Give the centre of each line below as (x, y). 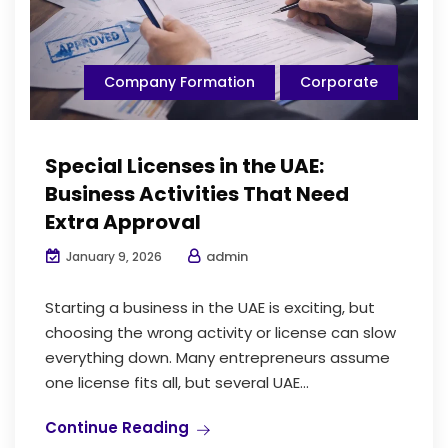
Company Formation (179, 82)
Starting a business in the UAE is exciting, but (210, 308)
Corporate (339, 82)
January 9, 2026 (112, 257)
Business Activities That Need (197, 194)
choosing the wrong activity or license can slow (220, 333)
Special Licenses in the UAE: (184, 166)
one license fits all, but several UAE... (177, 383)
